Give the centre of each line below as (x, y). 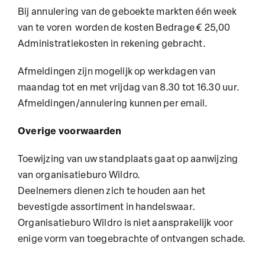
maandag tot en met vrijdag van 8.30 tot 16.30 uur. (128, 88)
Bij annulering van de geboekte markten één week (127, 13)
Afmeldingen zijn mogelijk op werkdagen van (117, 72)
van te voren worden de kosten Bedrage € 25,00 (124, 29)
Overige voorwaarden (70, 132)
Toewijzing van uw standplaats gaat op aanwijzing (128, 160)
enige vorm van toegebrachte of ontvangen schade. (132, 240)
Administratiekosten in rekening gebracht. (112, 45)
